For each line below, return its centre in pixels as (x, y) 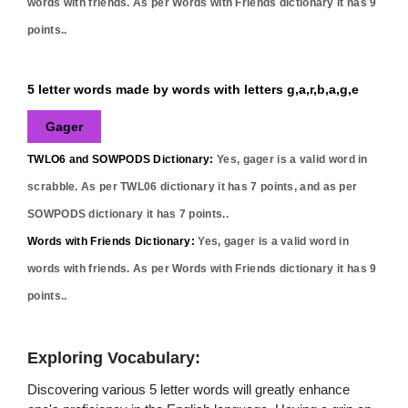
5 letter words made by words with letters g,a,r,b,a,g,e (193, 89)
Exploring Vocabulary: (114, 357)
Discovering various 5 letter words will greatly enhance (189, 389)
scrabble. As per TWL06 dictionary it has (139, 186)
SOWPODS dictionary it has (103, 214)
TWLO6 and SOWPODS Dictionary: (121, 159)
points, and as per (307, 186)
